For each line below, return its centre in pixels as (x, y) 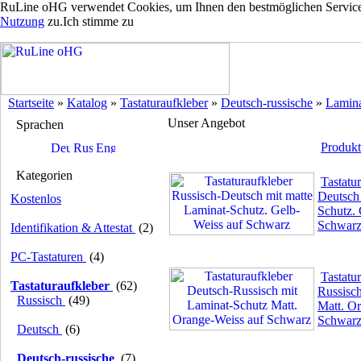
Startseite (31, 103)
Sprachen (40, 124)
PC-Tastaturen (48, 257)
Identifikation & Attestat (73, 228)
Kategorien (44, 175)
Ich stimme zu (98, 21)
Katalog (87, 103)
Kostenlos (36, 199)
